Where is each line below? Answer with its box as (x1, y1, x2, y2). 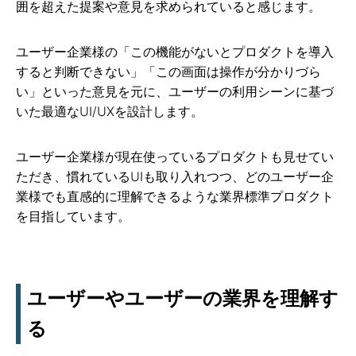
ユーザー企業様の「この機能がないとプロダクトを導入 (16, 44, 334, 60)
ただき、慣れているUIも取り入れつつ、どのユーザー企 (16, 168, 334, 185)
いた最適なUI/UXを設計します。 (16, 103, 203, 120)
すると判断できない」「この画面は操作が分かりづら (16, 64, 321, 80)
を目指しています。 (16, 208, 130, 225)
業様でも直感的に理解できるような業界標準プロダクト (16, 188, 334, 205)
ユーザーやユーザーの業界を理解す (27, 287, 339, 311)
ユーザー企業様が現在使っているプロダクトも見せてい (16, 149, 334, 165)
